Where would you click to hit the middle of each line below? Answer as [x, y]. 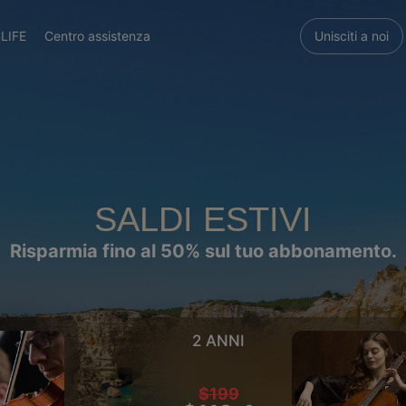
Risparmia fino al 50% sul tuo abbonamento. [203, 251]
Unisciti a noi [352, 36]
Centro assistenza [97, 36]
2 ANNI [219, 341]
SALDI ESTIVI [203, 219]
